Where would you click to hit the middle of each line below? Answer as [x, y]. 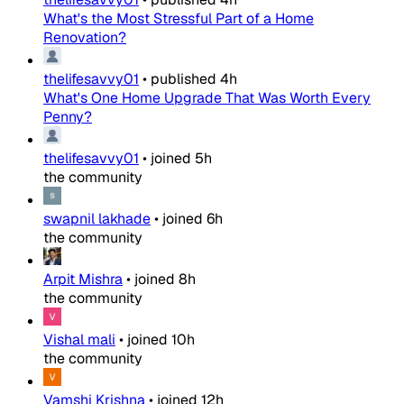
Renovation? [85, 38]
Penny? [68, 117]
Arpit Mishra [83, 280]
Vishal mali [79, 340]
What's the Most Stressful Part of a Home [179, 19]
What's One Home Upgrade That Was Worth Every [207, 98]
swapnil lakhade [97, 219]
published [184, 79]
